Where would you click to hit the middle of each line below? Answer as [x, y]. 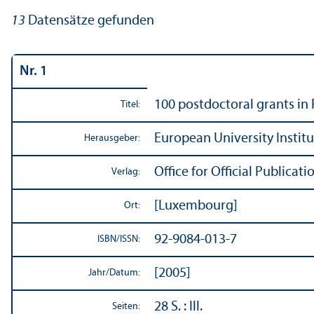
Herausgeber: [112, 138]
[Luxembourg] [196, 206]
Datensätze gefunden [90, 21]
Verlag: [126, 172]
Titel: [130, 104]
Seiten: [126, 306]
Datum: [125, 273]
